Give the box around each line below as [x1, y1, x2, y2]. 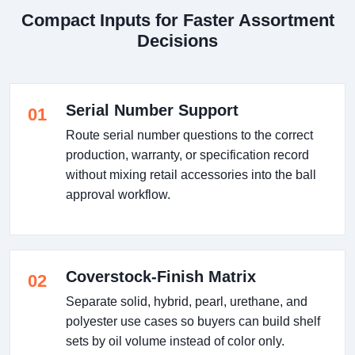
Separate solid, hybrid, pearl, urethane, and [66, 294, 307, 308]
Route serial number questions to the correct [66, 128, 313, 142]
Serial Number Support [66, 101, 239, 119]
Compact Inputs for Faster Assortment [21, 10, 334, 30]
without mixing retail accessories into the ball [66, 167, 316, 181]
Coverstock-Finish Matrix [66, 267, 256, 285]
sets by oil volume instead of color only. [66, 334, 284, 348]
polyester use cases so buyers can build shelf [66, 314, 320, 328]
